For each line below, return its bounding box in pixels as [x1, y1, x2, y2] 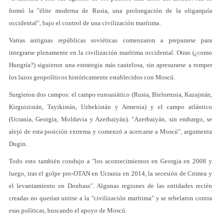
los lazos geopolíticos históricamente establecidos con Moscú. [9, 74, 175, 81]
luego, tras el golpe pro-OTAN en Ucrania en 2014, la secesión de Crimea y [9, 170, 212, 177]
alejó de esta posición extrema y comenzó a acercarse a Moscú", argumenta [9, 128, 212, 135]
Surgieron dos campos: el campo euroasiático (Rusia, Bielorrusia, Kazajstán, [9, 91, 212, 98]
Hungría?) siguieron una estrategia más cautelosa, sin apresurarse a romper [9, 61, 212, 69]
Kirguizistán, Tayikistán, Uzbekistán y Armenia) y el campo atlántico [9, 103, 212, 110]
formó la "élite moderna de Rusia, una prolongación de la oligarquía [9, 7, 212, 14]
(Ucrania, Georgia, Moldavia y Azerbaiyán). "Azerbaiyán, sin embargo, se [9, 115, 212, 123]
